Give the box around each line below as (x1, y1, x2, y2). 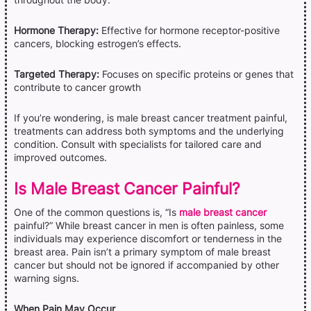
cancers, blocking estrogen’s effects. (14, 37, 181, 49)
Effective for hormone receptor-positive (99, 24, 280, 36)
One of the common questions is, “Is (14, 206, 179, 218)
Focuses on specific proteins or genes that (99, 68, 294, 80)
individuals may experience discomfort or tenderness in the (14, 233, 282, 244)
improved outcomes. (14, 151, 107, 163)
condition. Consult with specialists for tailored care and (14, 138, 262, 150)
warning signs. (14, 272, 79, 284)
